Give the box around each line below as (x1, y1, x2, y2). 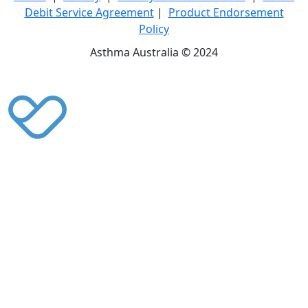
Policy (139, 21, 169, 37)
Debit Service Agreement (24, 5, 154, 21)
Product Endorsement (168, 5, 284, 21)
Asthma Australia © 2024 (90, 45, 218, 60)
